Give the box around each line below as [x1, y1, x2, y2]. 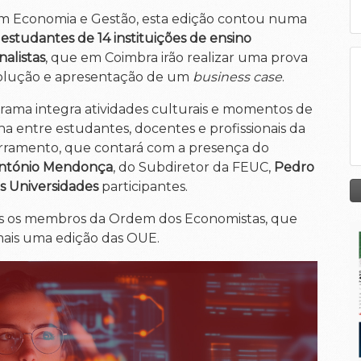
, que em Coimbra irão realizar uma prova [45, 50, 308, 65]
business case [193, 69, 282, 85]
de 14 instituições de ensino [77, 31, 251, 46]
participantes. [98, 179, 188, 194]
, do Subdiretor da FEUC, [113, 160, 274, 175]
